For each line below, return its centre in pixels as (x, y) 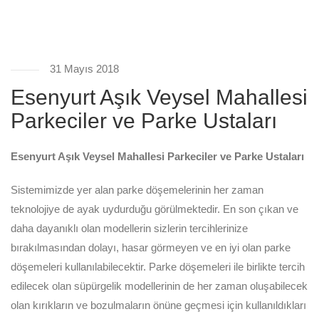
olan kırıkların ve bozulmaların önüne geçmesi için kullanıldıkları (158, 305)
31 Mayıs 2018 (84, 69)
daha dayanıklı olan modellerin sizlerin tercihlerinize (129, 228)
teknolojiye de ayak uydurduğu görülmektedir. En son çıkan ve (155, 209)
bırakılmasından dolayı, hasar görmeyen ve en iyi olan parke (151, 247)
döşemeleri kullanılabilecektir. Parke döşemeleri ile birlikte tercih (158, 267)
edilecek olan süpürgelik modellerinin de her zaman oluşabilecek (159, 286)
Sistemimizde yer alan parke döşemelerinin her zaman (137, 190)
